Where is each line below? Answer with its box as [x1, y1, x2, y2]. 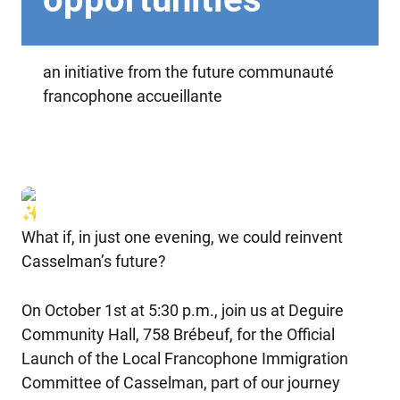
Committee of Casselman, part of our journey [21, 372, 340, 392]
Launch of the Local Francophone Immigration [21, 348, 348, 368]
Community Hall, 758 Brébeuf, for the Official [21, 324, 335, 344]
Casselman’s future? [21, 252, 166, 271]
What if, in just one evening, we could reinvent [21, 228, 343, 246]
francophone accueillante [43, 87, 222, 105]
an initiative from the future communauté [43, 62, 334, 81]
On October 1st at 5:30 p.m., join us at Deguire [21, 300, 344, 320]
